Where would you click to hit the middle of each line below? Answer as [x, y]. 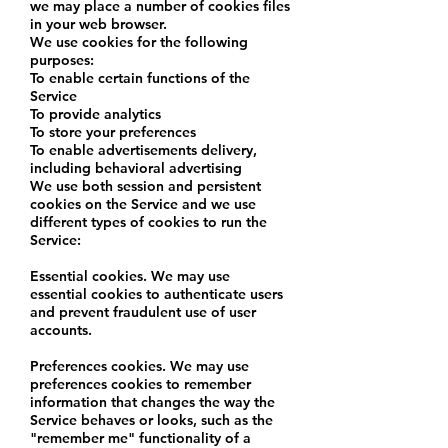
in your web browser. [98, 24]
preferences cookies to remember [140, 384]
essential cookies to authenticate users [156, 294]
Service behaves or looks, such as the [151, 420]
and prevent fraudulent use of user [143, 312]
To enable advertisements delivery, [143, 150]
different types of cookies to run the [148, 222]
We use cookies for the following [139, 42]
